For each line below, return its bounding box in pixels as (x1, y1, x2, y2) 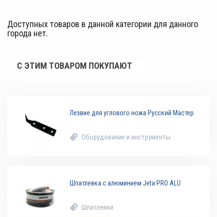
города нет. (7, 28, 48, 39)
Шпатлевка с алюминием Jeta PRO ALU (70, 179, 181, 187)
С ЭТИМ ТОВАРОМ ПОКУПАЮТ (17, 61, 132, 71)
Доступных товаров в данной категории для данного (7, 19, 198, 30)
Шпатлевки (81, 203, 114, 212)
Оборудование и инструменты (81, 133, 171, 142)
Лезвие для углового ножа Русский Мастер (70, 109, 194, 117)
